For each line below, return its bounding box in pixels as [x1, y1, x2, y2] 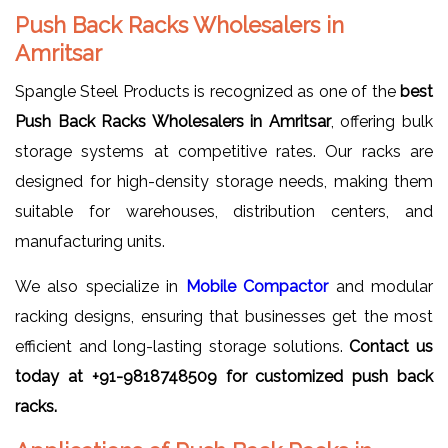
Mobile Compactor [185, 276, 329, 296]
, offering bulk [330, 111, 434, 131]
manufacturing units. [15, 231, 165, 251]
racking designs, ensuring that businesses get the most [15, 306, 433, 326]
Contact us [349, 336, 434, 356]
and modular [328, 276, 434, 296]
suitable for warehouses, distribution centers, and [15, 201, 433, 221]
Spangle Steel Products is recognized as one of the [15, 81, 400, 101]
